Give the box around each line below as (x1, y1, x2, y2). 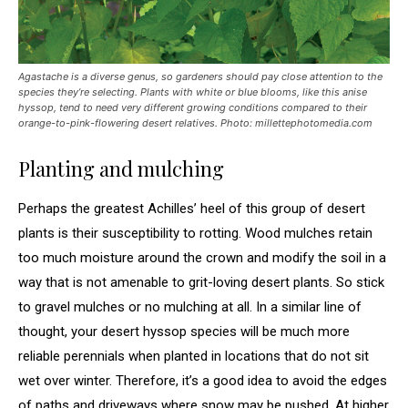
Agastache (18, 69, 68, 83)
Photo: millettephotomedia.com (220, 116, 372, 129)
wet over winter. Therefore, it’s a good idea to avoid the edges (18, 372, 387, 389)
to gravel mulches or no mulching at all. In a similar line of (18, 298, 362, 315)
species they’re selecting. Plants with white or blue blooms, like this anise (18, 85, 367, 98)
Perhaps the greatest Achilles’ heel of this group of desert (18, 199, 365, 217)
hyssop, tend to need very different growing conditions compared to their (18, 100, 367, 114)
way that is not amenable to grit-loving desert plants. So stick (18, 273, 384, 291)
